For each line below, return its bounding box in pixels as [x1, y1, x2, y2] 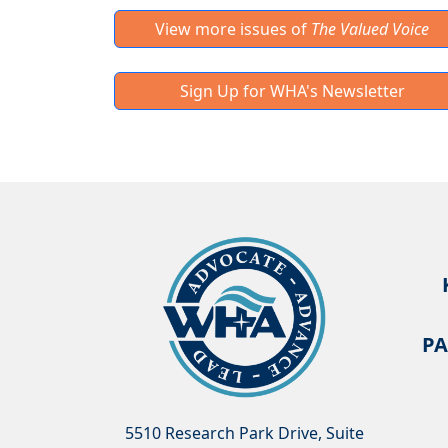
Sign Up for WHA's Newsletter [179, 80, 405, 103]
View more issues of [155, 18, 311, 41]
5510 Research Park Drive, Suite [125, 422, 364, 445]
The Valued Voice [311, 18, 429, 41]
